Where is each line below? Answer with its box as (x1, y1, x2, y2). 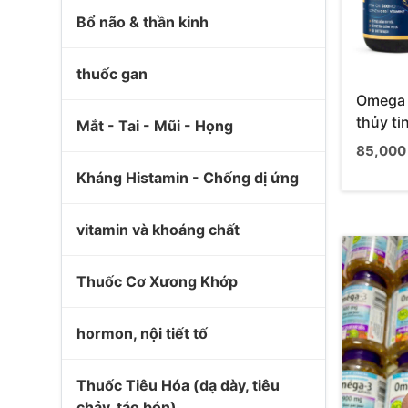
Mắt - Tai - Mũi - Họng (76, 117, 233, 135)
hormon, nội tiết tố (76, 324, 208, 342)
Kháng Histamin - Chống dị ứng (76, 168, 299, 187)
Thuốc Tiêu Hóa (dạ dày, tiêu (76, 376, 280, 394)
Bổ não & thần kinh (76, 13, 209, 31)
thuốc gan (76, 65, 148, 83)
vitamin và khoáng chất (76, 220, 240, 239)
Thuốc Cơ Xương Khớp (76, 272, 238, 291)
